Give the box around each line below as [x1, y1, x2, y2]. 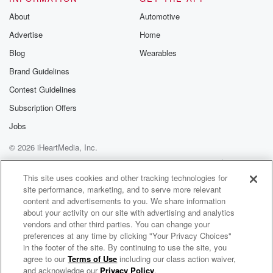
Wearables [140, 47, 177, 58]
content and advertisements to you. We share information [23, 195, 226, 207]
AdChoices [76, 170, 114, 182]
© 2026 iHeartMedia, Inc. [9, 141, 97, 153]
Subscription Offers [9, 102, 77, 113]
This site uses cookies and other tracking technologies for [23, 172, 228, 183]
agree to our [23, 253, 68, 264]
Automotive [140, 10, 180, 22]
